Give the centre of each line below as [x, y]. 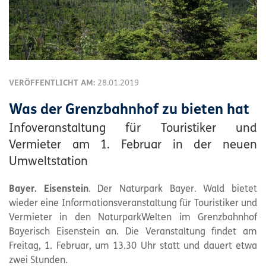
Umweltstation [48, 162]
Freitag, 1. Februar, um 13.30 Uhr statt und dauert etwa [133, 246]
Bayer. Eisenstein [49, 189]
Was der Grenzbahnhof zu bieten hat [129, 110]
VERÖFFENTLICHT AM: [53, 83]
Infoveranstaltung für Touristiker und [133, 129]
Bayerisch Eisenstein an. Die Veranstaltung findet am [133, 232]
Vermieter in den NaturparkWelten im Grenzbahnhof [133, 218]
